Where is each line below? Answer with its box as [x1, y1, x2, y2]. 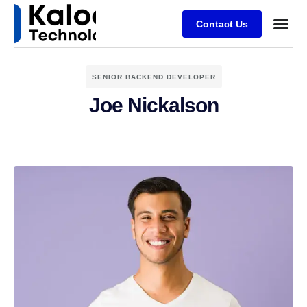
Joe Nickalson [88, 94, 219, 116]
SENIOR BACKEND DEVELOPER [91, 73, 216, 81]
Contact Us [195, 18, 248, 29]
